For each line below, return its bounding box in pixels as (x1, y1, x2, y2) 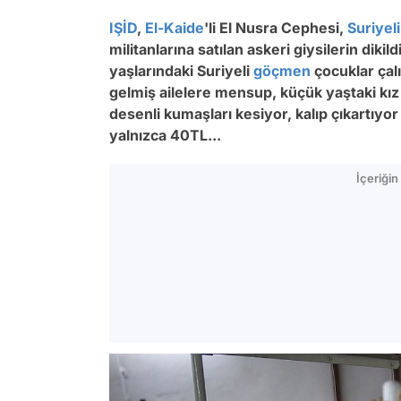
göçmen (253, 62, 311, 80)
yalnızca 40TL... (109, 126, 221, 144)
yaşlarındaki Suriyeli (109, 62, 253, 80)
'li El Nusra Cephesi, (204, 19, 347, 37)
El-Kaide (145, 19, 204, 37)
